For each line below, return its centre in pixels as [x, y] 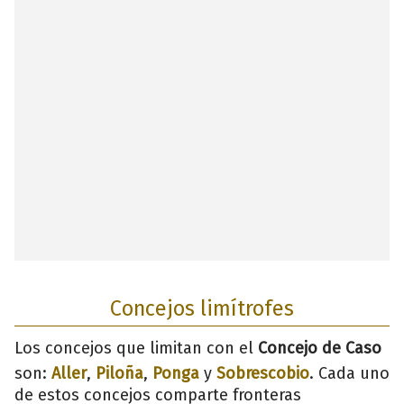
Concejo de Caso [320, 348]
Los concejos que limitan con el [136, 348]
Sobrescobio [263, 373]
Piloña [119, 373]
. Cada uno [349, 373]
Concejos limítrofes [202, 308]
